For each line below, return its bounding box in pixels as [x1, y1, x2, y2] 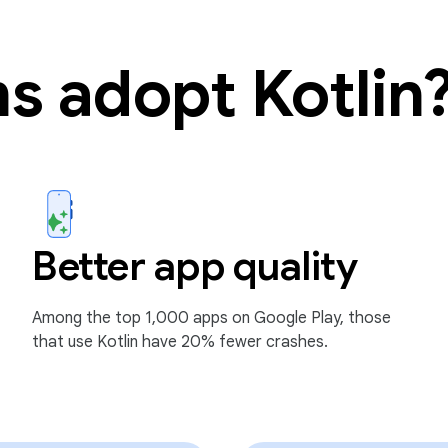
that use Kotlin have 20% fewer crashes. [32, 332, 328, 352]
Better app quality [32, 241, 357, 291]
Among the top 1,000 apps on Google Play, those [32, 308, 391, 328]
